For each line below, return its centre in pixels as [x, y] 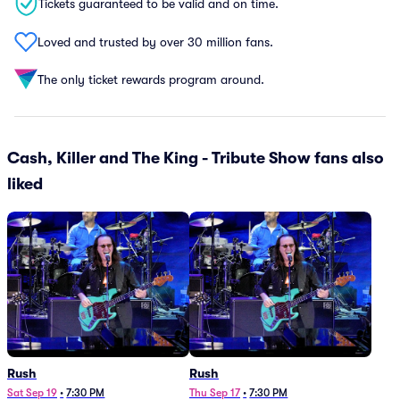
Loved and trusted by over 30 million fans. [155, 42]
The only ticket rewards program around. [151, 79]
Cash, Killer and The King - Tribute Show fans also [196, 158]
